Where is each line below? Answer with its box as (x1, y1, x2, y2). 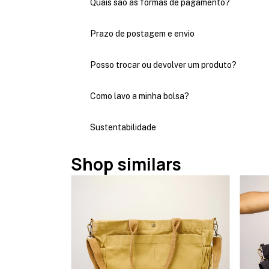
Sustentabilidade (90, 122, 156, 133)
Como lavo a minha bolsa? (90, 91, 189, 101)
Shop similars (71, 153, 181, 176)
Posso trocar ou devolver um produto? (90, 60, 237, 70)
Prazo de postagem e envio (90, 29, 195, 39)
